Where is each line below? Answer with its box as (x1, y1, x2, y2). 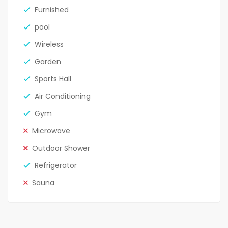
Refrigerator (35, 160, 77, 171)
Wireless (35, 39, 64, 50)
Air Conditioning (35, 91, 91, 102)
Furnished (35, 5, 69, 15)
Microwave (32, 126, 70, 136)
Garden (35, 56, 61, 67)
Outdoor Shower (32, 143, 90, 154)
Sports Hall (35, 74, 71, 84)
